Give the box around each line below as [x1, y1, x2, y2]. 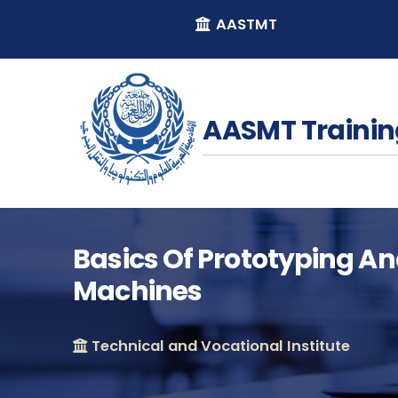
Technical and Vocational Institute [88, 336, 351, 357]
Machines [73, 273, 203, 311]
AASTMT [211, 14, 277, 35]
